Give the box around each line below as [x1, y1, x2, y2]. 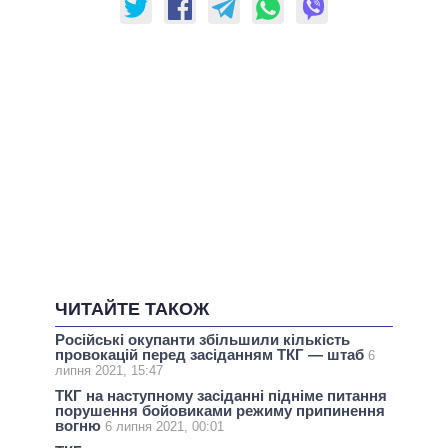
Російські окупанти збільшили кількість [55, 330, 350, 348]
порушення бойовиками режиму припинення [55, 402, 385, 419]
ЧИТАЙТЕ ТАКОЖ [55, 299, 209, 320]
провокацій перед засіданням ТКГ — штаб [55, 345, 368, 363]
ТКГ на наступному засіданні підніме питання [55, 387, 387, 404]
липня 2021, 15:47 [55, 362, 163, 378]
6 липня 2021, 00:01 [105, 419, 224, 434]
